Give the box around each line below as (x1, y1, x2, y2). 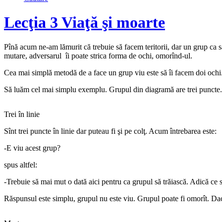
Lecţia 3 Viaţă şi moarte (4, 13, 165, 32)
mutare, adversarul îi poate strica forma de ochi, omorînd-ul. (4, 51, 192, 60)
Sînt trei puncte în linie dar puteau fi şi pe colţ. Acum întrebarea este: (4, 126, 217, 135)
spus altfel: (4, 160, 37, 169)
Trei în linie (4, 110, 40, 118)
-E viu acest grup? (4, 143, 60, 152)
